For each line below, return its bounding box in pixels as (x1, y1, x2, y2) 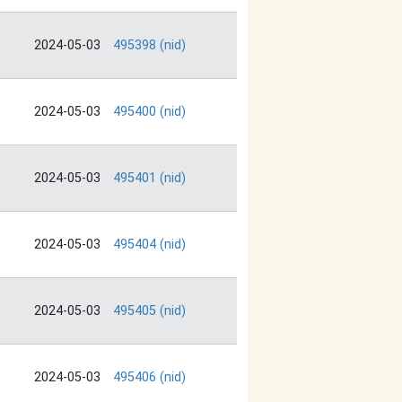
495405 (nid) (113, 303, 186, 319)
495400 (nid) (113, 104, 186, 120)
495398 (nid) (113, 38, 186, 54)
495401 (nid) (113, 170, 186, 187)
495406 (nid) (113, 370, 186, 386)
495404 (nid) (113, 237, 186, 253)
